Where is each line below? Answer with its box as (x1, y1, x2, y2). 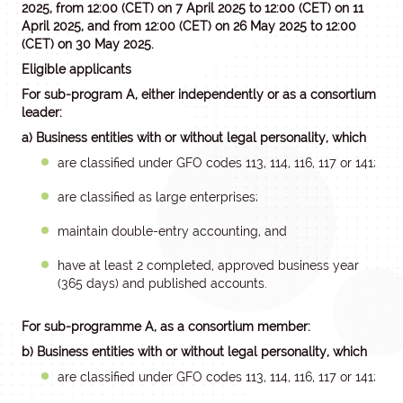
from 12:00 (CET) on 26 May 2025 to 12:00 (113, 19, 356, 33)
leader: (22, 105, 62, 120)
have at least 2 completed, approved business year (58, 258, 359, 273)
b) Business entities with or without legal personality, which (22, 345, 367, 359)
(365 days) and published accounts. (58, 276, 267, 291)
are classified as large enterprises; (58, 190, 258, 204)
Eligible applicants (22, 62, 131, 76)
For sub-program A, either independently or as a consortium (22, 87, 376, 102)
